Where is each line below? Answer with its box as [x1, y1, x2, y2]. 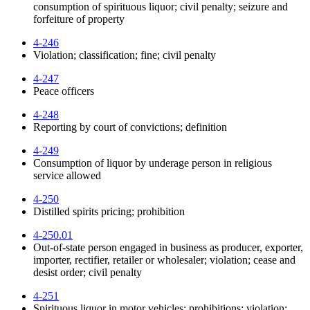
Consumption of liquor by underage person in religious [33, 156, 272, 169]
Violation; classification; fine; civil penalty [33, 48, 216, 61]
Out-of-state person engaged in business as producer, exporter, [33, 241, 303, 253]
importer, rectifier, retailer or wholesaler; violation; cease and [33, 253, 295, 266]
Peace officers [33, 84, 94, 97]
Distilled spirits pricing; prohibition [33, 205, 185, 217]
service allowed [33, 169, 101, 181]
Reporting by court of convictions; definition [33, 120, 227, 133]
